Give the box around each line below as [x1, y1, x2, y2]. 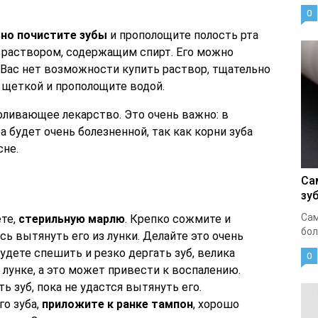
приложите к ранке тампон [42, 297, 193, 311]
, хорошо [193, 297, 239, 311]
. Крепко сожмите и [125, 212, 231, 226]
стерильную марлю [18, 212, 125, 226]
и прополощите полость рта [107, 28, 258, 42]
